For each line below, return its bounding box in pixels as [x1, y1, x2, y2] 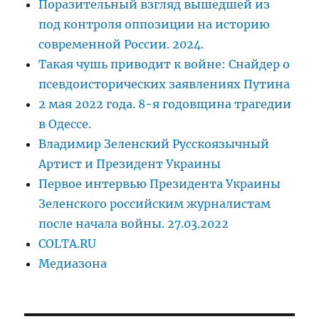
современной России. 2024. [38, 37, 204, 52]
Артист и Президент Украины [38, 157, 221, 172]
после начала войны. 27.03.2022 [38, 216, 229, 231]
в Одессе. [38, 117, 92, 132]
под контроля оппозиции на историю [38, 17, 271, 32]
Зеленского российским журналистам [38, 197, 271, 211]
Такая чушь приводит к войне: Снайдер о [38, 57, 291, 72]
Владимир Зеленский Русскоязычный [38, 137, 270, 152]
